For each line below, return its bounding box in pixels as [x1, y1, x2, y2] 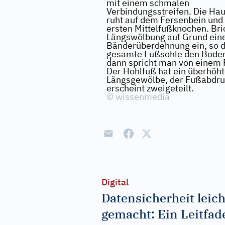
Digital [101, 176, 129, 188]
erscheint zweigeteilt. [106, 82, 194, 94]
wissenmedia [114, 91, 170, 102]
